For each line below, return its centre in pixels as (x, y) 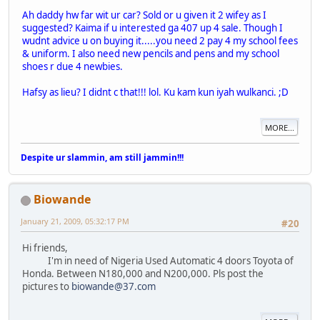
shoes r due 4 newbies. (72, 67)
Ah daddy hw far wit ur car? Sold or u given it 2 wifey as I (144, 15)
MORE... (280, 127)
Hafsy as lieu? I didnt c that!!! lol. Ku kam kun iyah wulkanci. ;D (155, 92)
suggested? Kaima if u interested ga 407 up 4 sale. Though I (152, 28)
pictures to (47, 287)
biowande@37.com (114, 287)
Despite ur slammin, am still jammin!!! (102, 158)
